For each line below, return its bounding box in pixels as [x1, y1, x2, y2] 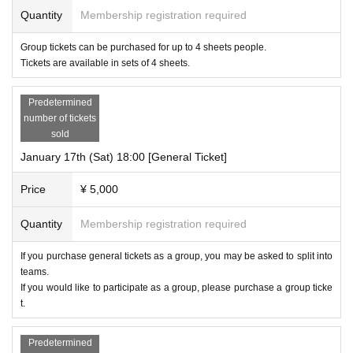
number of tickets [24, 112, 96, 124]
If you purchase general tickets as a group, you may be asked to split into [20, 250, 333, 262]
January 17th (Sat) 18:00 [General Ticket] [20, 150, 227, 163]
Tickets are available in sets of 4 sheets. [20, 57, 190, 69]
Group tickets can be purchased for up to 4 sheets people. [20, 41, 266, 53]
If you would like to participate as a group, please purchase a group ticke [20, 281, 333, 293]
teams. [20, 266, 49, 277]
